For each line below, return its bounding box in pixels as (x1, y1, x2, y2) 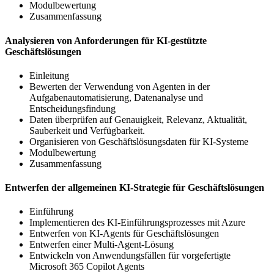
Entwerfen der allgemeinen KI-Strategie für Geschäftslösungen (5, 182, 264, 193)
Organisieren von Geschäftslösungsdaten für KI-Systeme (29, 136, 248, 147)
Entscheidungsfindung (29, 103, 116, 114)
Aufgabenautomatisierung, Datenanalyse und (29, 92, 203, 103)
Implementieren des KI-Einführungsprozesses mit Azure (29, 217, 245, 228)
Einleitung (29, 70, 69, 81)
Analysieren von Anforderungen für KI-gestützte (5, 35, 207, 46)
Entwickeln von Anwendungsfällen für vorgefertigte (29, 250, 231, 261)
